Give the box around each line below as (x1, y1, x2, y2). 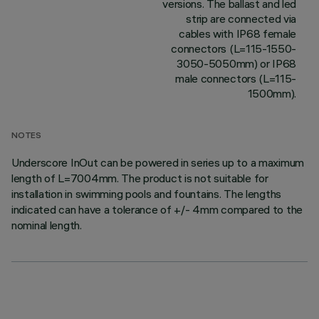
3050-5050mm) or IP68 (177, 56, 296, 70)
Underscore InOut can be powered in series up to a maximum (11, 155, 305, 169)
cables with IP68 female (179, 26, 296, 41)
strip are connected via (186, 11, 296, 26)
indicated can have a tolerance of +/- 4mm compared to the (11, 202, 303, 216)
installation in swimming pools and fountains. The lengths (11, 187, 282, 201)
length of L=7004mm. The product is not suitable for (11, 171, 268, 185)
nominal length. (11, 218, 82, 232)
